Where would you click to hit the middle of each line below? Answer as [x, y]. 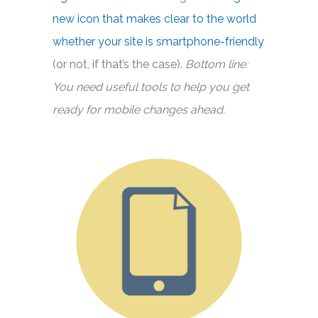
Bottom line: [216, 64]
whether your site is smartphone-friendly [158, 42]
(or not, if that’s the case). [119, 64]
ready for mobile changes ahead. [139, 110]
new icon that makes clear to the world [154, 19]
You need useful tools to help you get [151, 87]
